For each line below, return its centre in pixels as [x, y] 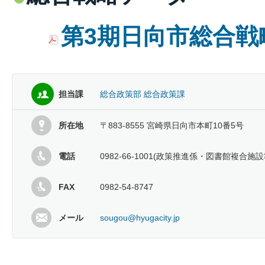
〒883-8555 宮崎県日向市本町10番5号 [172, 126]
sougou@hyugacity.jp [140, 218]
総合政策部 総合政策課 [143, 94]
